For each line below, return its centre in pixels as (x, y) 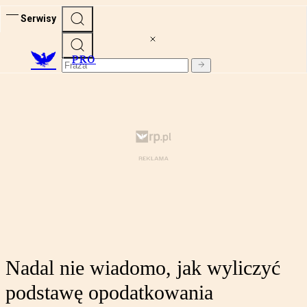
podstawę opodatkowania (109, 293)
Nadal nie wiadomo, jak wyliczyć (143, 268)
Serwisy (38, 18)
